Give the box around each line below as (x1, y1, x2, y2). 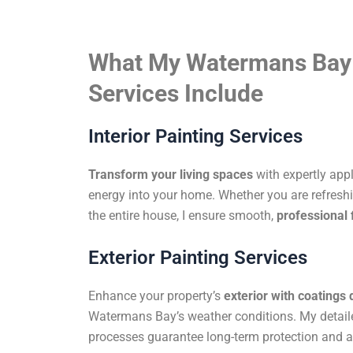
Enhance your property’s (88, 288, 224, 304)
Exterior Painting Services (88, 247, 307, 269)
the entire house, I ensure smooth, (88, 207, 277, 223)
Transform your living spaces (88, 166, 253, 182)
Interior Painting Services (88, 124, 303, 147)
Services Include (88, 79, 263, 107)
